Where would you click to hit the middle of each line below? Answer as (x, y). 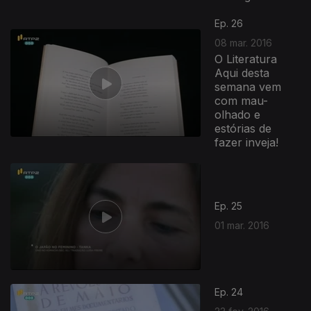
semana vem (248, 87)
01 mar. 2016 (242, 225)
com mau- (242, 101)
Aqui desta (242, 73)
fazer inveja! (247, 142)
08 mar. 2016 (244, 43)
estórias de (243, 128)
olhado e (238, 115)
